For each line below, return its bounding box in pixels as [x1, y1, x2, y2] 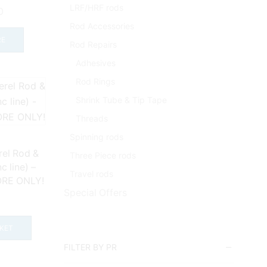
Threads [76, 113, 108, 124]
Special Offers [64, 187, 127, 199]
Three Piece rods [70, 150, 136, 161]
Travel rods [70, 169, 113, 179]
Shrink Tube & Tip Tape [76, 95, 167, 105]
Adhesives [76, 58, 116, 69]
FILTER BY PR [64, 242, 117, 253]
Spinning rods [70, 132, 123, 142]
